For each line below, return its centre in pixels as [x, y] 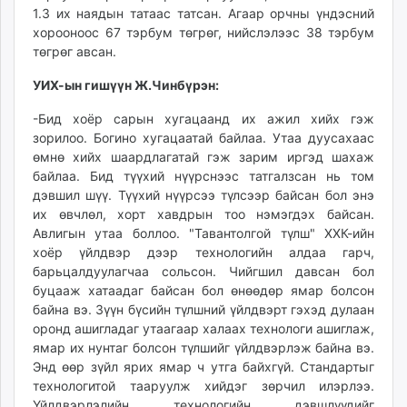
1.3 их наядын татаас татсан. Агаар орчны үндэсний [203, 13]
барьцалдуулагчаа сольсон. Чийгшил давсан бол [203, 271]
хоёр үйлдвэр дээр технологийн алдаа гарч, [203, 252]
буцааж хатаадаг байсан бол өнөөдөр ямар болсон [203, 290]
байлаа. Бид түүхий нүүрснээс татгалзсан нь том [203, 175]
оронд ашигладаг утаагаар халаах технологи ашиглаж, [203, 328]
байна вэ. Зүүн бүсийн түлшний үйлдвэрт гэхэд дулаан [203, 309]
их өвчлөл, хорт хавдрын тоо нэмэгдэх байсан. [203, 213]
